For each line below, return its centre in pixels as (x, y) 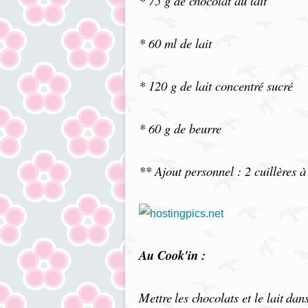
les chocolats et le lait (229, 297)
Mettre (155, 297)
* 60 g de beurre (180, 128)
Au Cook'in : (172, 255)
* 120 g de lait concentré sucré (216, 86)
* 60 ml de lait (175, 43)
